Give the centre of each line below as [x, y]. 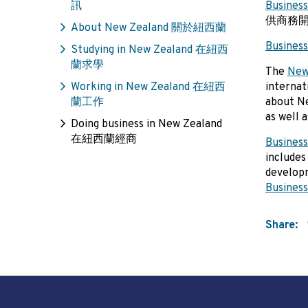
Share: [282, 225]
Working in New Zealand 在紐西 [148, 87]
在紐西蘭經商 [104, 140]
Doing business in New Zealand [146, 124]
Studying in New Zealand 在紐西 [150, 50]
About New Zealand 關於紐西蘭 [148, 28]
